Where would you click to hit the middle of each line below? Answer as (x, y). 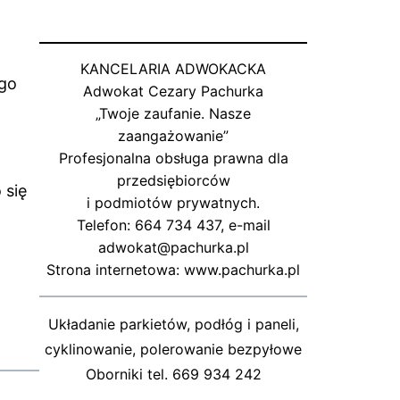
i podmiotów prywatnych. (173, 203)
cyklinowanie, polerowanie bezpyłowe (173, 350)
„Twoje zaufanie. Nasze (173, 114)
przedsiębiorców (173, 181)
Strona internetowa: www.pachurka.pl (173, 270)
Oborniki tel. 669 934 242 (173, 375)
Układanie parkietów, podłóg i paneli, (173, 325)
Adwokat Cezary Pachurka (173, 92)
